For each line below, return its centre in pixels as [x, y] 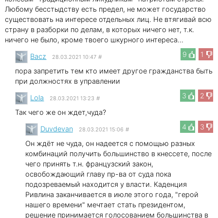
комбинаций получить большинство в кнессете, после [118, 153]
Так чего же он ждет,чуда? [61, 112]
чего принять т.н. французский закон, [89, 163]
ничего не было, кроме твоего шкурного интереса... [94, 39]
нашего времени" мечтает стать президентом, [105, 204]
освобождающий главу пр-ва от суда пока [98, 174]
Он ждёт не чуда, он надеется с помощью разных [110, 143]
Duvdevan [56, 128]
